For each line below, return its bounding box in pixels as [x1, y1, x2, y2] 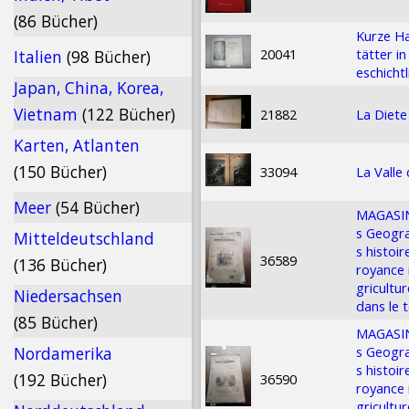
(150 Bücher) [14, 161, 107, 183]
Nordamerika [14, 342, 112, 364]
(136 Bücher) [14, 254, 107, 276]
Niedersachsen [14, 285, 122, 307]
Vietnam [14, 103, 82, 125]
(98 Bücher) [67, 46, 151, 68]
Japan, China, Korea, [14, 77, 163, 99]
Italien [14, 46, 67, 68]
